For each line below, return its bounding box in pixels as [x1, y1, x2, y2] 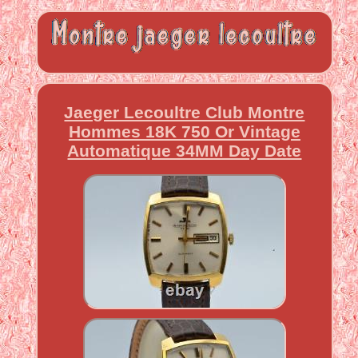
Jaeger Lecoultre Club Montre [64, 102, 305, 121]
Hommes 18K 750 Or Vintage [68, 121, 300, 141]
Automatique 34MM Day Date [67, 141, 302, 160]
